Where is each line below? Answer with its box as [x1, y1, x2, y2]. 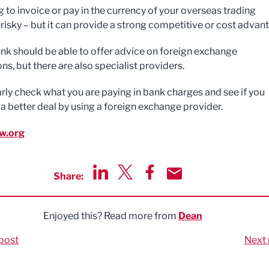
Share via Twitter [117, 180, 192, 192]
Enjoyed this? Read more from [43, 210, 178, 222]
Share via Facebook [142, 180, 229, 192]
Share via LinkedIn [92, 180, 174, 192]
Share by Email [166, 180, 232, 192]
